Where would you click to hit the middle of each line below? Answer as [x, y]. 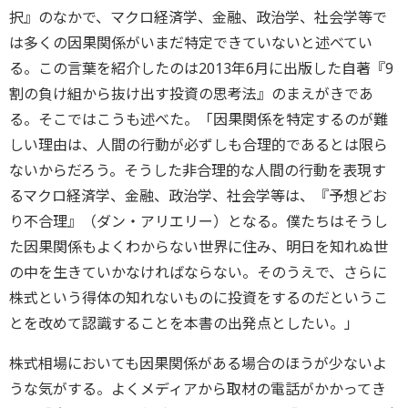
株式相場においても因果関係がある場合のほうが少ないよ [198, 363]
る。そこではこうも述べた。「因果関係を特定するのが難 [199, 119]
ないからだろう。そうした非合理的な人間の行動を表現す [198, 170]
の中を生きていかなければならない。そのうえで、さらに [198, 272]
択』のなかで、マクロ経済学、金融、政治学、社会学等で [198, 17]
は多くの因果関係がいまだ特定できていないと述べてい [191, 43]
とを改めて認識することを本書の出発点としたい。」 [191, 323]
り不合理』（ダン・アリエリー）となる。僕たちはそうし [199, 221]
